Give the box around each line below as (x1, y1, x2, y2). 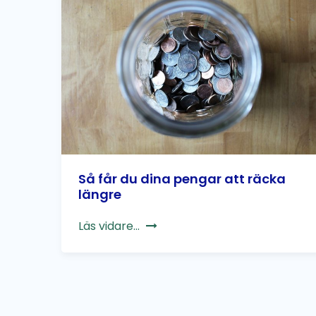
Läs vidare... (78, 218, 140, 235)
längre (78, 186, 121, 204)
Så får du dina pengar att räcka (78, 170, 286, 188)
